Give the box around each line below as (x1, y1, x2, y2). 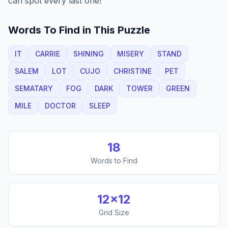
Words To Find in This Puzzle (8, 24, 150, 36)
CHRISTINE (113, 67, 152, 75)
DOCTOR (45, 101, 76, 110)
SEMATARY (15, 84, 53, 93)
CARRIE (35, 49, 60, 58)
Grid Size (99, 208, 129, 217)
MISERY (117, 49, 144, 58)
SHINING (73, 49, 104, 58)
